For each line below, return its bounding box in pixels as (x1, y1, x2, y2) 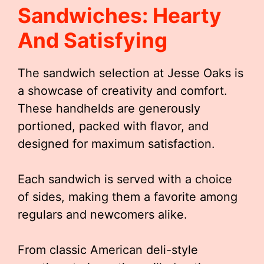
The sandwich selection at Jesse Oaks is (18, 66, 243, 80)
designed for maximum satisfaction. (18, 137, 215, 151)
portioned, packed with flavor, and (18, 119, 209, 133)
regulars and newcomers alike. (18, 207, 187, 222)
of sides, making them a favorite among (18, 190, 237, 204)
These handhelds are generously (18, 101, 200, 115)
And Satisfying (18, 28, 167, 52)
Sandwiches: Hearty (18, 3, 222, 28)
